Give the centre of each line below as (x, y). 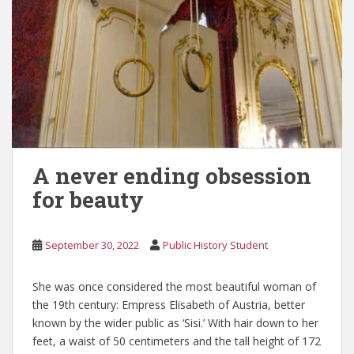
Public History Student (215, 245)
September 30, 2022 (92, 245)
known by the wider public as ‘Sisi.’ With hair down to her (175, 322)
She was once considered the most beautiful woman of (174, 286)
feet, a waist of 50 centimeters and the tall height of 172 (177, 341)
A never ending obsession (172, 175)
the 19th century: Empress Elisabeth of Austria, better (169, 304)
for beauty (88, 199)
